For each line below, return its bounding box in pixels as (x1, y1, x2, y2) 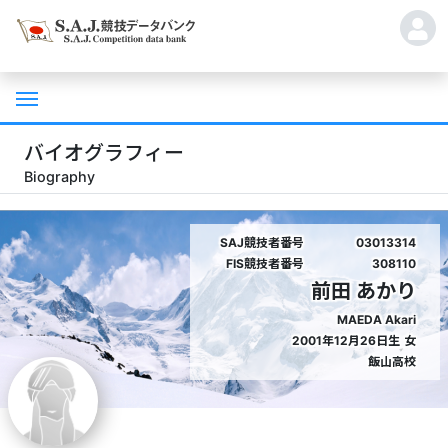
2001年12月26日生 (292, 333, 400, 349)
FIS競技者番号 (226, 256, 304, 272)
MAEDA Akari (337, 312, 416, 328)
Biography (24, 168, 95, 186)
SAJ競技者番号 (220, 235, 304, 251)
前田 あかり (311, 279, 416, 304)
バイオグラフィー (24, 141, 184, 165)
